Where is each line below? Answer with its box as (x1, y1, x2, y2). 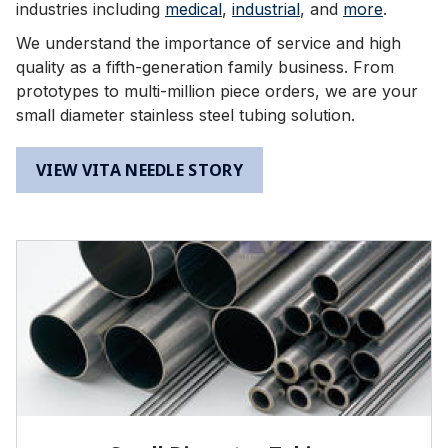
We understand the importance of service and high (16, 33, 401, 53)
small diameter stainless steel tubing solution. (16, 105, 355, 125)
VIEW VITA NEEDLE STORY (36, 159, 244, 181)
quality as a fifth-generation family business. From (16, 57, 394, 77)
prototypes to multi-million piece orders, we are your (16, 81, 418, 101)
